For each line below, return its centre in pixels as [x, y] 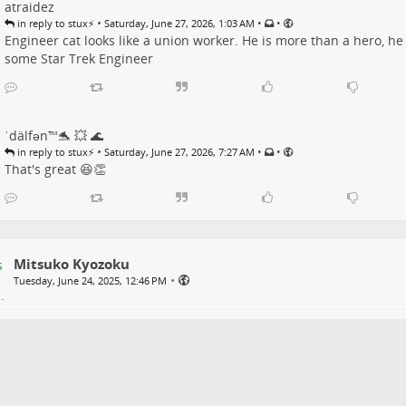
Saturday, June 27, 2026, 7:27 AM [179, 151]
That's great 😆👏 [55, 169]
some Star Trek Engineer [78, 58]
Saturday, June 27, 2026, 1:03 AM [179, 23]
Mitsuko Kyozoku [71, 263]
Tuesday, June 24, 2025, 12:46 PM [90, 280]
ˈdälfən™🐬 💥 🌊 [53, 135]
